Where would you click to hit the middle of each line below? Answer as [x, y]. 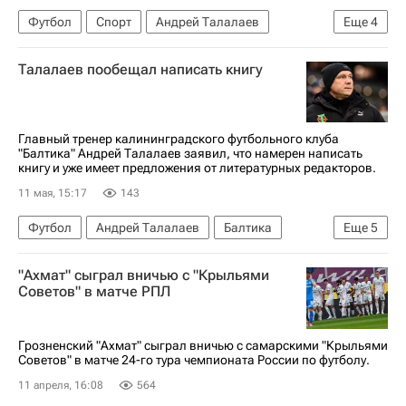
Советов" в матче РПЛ [94, 291]
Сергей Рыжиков [76, 50]
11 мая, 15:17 [53, 193]
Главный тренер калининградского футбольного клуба [179, 139]
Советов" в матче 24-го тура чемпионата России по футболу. [194, 359]
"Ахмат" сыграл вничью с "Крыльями [144, 275]
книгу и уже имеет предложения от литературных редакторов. [197, 168]
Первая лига [187, 256]
